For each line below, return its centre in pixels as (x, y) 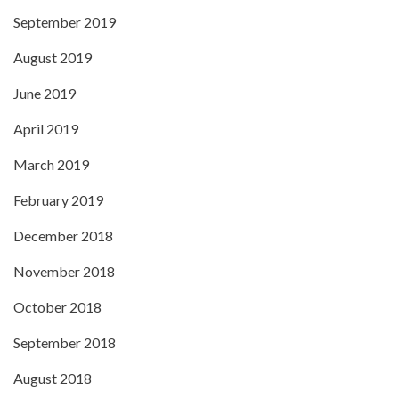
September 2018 (65, 342)
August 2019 (53, 57)
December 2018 (63, 236)
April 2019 (46, 129)
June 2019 (45, 93)
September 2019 (65, 22)
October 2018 (57, 307)
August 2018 (53, 378)
